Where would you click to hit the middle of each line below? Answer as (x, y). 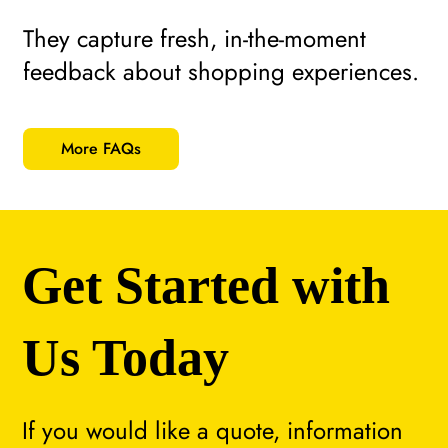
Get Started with (206, 286)
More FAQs (100, 148)
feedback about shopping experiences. (220, 71)
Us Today (126, 358)
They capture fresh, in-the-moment (194, 38)
